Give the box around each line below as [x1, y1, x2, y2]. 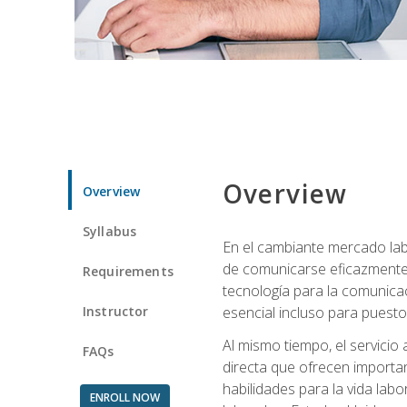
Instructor [83, 302, 149, 320]
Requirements [83, 262, 174, 280]
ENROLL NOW [89, 389, 160, 405]
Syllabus [83, 222, 137, 240]
